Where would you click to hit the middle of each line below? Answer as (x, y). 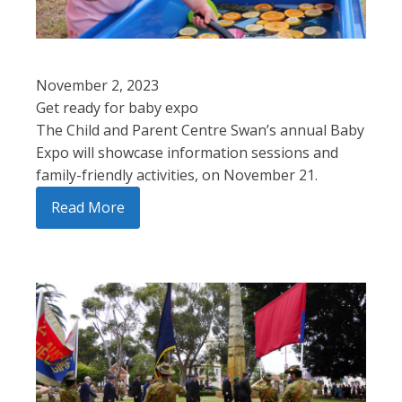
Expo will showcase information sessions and (187, 153)
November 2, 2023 (97, 86)
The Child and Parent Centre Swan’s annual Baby (200, 131)
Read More (88, 208)
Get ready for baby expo (117, 108)
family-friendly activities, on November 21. (177, 175)
